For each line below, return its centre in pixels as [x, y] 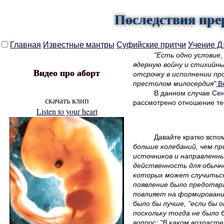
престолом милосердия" [175, 83]
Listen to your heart [67, 111]
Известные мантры [79, 45]
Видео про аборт [67, 72]
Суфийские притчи [151, 45]
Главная [25, 45]
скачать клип [67, 100]
